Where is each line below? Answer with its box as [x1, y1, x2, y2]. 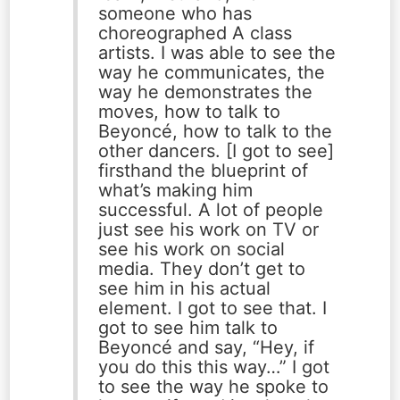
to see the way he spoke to [97, 376, 329, 398]
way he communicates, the [97, 62, 325, 84]
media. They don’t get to [97, 258, 305, 280]
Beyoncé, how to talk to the [97, 121, 332, 143]
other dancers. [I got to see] [97, 140, 334, 162]
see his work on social [97, 238, 285, 261]
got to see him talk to [97, 317, 278, 339]
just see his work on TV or [97, 219, 319, 241]
